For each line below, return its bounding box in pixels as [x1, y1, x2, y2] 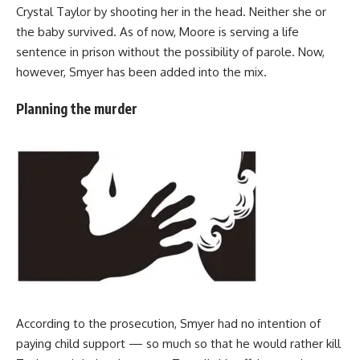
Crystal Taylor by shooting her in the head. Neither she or [16, 3, 326, 19]
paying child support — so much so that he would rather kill [16, 336, 341, 352]
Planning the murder [16, 100, 137, 118]
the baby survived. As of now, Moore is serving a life [16, 23, 299, 39]
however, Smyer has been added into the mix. [16, 63, 267, 80]
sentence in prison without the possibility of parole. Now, [16, 43, 325, 59]
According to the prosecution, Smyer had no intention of [16, 316, 321, 332]
